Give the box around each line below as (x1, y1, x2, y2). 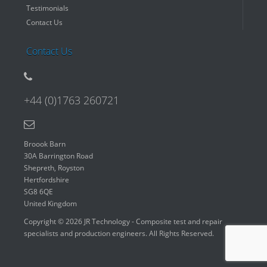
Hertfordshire (24, 175, 69, 185)
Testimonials (26, 3, 69, 13)
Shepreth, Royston (24, 163, 84, 173)
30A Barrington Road (24, 151, 93, 161)
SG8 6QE (24, 187, 53, 197)
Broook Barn (24, 139, 66, 149)
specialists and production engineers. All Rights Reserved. (24, 228, 214, 238)
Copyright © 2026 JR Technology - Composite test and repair (24, 216, 222, 226)
